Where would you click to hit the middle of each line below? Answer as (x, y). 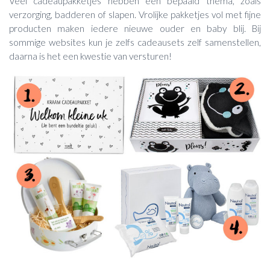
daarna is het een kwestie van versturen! (90, 56)
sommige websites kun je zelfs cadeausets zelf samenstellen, (135, 42)
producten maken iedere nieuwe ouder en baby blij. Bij (135, 29)
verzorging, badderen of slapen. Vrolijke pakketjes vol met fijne (135, 15)
